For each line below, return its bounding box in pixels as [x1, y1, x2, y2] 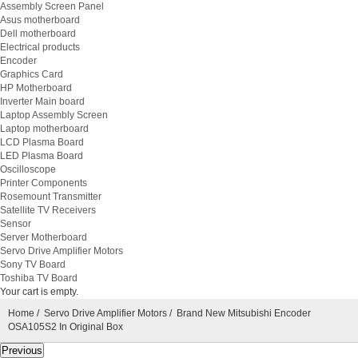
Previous [2, 344, 42, 356]
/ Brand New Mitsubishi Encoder [167, 308, 311, 319]
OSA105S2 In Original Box [8, 321, 123, 332]
